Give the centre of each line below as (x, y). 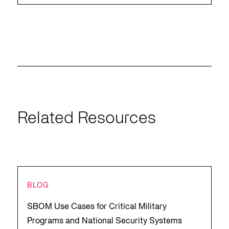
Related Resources (86, 119)
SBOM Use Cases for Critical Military (97, 207)
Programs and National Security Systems (104, 222)
